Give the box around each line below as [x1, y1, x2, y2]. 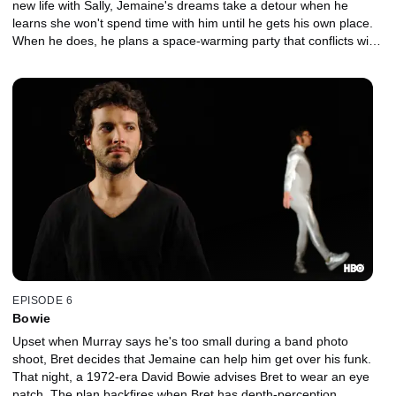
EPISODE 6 [12, 293, 73, 307]
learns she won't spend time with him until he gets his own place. [12, 16, 373, 31]
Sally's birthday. [12, 51, 99, 66]
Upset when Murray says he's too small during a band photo [12, 333, 348, 348]
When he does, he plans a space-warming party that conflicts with [12, 34, 379, 49]
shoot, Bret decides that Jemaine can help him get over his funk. [12, 351, 371, 366]
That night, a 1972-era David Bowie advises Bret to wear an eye [12, 369, 369, 384]
